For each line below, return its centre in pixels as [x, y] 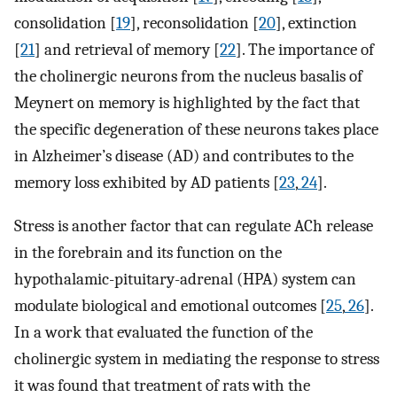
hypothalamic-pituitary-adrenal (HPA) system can [185, 279]
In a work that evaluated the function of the [163, 332]
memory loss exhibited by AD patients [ [147, 183]
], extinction [316, 23]
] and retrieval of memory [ [127, 50]
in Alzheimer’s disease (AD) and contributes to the [184, 156]
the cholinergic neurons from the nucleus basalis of [188, 76]
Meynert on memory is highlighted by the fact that [187, 103]
